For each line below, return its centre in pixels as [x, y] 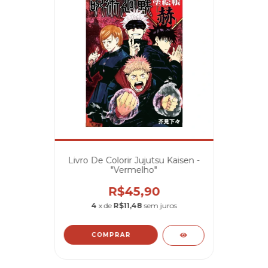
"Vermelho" [134, 170]
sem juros [160, 205]
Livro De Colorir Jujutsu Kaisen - [134, 160]
